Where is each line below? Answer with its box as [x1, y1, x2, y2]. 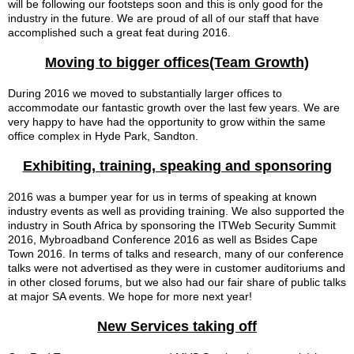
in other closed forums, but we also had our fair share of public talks [8, 275, 346, 288]
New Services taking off [97, 318, 257, 334]
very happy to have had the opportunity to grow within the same [8, 115, 326, 128]
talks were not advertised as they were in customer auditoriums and [8, 261, 345, 274]
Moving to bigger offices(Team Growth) [45, 54, 309, 70]
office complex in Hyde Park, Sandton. [8, 129, 198, 142]
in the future [47, 11, 111, 24]
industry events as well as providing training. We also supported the [8, 204, 345, 217]
